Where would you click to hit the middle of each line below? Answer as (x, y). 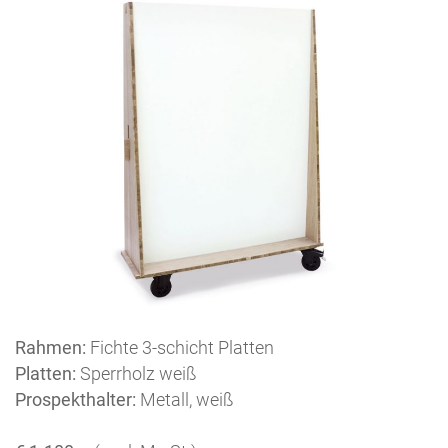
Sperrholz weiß (136, 373)
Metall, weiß (185, 399)
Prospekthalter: (75, 399)
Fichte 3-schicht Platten (180, 347)
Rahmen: (50, 347)
